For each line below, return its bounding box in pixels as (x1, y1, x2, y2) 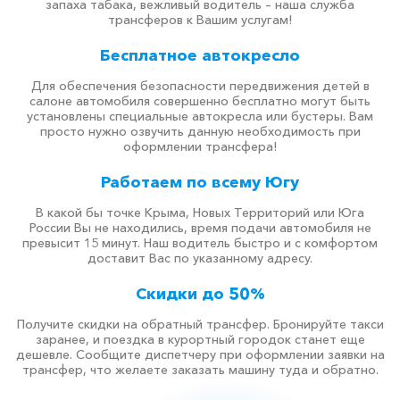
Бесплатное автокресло (100, 46, 300, 65)
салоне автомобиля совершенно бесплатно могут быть (29, 93, 371, 109)
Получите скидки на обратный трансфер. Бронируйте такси (16, 316, 384, 332)
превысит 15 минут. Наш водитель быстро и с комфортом (22, 235, 378, 251)
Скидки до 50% (135, 284, 265, 304)
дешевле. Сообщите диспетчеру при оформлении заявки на (15, 346, 385, 362)
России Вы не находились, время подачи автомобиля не (29, 220, 371, 236)
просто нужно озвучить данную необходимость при (39, 123, 361, 139)
